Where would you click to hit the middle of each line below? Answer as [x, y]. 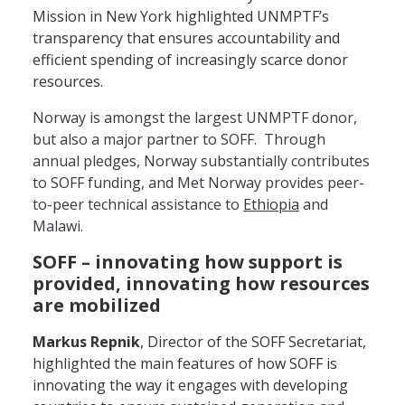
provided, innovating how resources [201, 283]
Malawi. [60, 226]
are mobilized [97, 305]
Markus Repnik [86, 341]
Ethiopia [271, 204]
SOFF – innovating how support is [188, 261]
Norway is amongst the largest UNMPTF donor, [195, 117]
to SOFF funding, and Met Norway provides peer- [198, 182]
